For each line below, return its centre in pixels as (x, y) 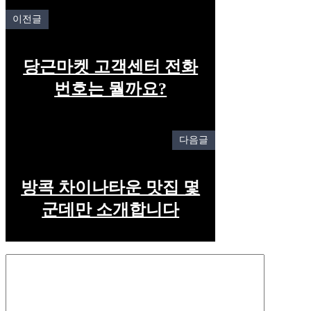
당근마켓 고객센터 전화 (111, 66)
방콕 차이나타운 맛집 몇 (111, 187)
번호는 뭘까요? (111, 89)
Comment (26, 260)
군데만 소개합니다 (111, 209)
